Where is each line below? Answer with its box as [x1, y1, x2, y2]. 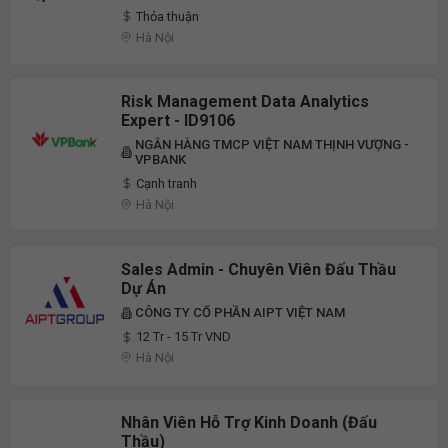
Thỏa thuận [136, 8, 199, 24]
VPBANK [135, 151, 186, 167]
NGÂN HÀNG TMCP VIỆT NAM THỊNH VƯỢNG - [135, 136, 409, 152]
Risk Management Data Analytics [121, 91, 369, 111]
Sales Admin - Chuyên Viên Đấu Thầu [121, 260, 396, 280]
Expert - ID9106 [121, 110, 235, 130]
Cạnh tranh [136, 175, 197, 191]
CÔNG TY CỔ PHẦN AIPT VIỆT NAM [135, 305, 345, 321]
